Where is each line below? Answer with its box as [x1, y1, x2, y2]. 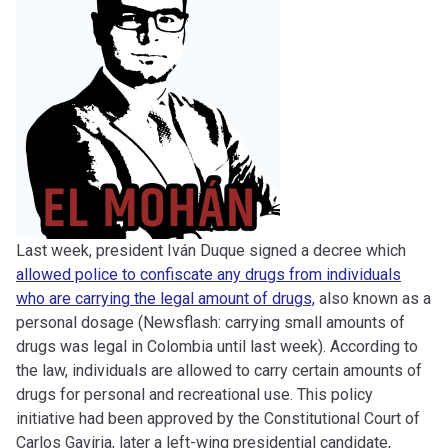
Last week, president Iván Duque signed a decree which [16, 241, 406, 261]
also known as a [315, 289, 431, 309]
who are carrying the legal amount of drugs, [16, 289, 315, 309]
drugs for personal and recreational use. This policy [16, 385, 373, 405]
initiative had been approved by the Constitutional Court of [16, 409, 420, 429]
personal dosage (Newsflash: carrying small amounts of [16, 313, 405, 333]
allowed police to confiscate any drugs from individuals [16, 265, 401, 285]
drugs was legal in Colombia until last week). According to [16, 337, 418, 357]
